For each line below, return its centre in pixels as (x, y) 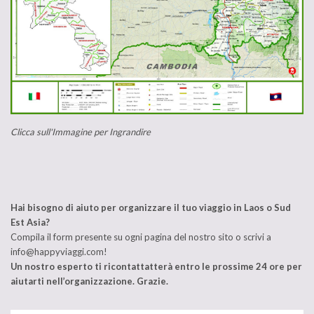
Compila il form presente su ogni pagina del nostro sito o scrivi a (141, 237)
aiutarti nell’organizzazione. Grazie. (89, 281)
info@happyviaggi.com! (59, 251)
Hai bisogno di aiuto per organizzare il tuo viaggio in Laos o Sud (151, 207)
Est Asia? (30, 222)
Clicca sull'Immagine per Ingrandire (81, 131)
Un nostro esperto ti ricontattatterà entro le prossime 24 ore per (156, 266)
